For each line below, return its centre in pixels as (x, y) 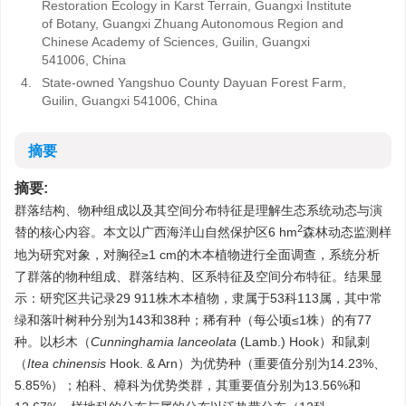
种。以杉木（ (53, 342)
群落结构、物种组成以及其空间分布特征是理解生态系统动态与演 (198, 210)
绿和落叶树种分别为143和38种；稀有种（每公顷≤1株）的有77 (193, 320)
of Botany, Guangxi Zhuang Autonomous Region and (193, 24)
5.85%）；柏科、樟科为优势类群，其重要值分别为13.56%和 (188, 385)
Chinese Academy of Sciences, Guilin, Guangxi (176, 42)
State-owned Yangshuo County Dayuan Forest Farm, (194, 82)
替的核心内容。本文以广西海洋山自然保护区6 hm (156, 232)
